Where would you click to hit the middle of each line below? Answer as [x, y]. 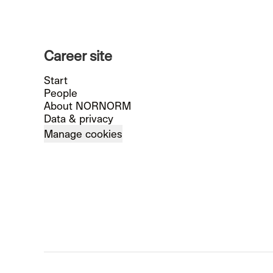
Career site [78, 55]
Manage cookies [83, 133]
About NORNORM [87, 105]
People [61, 93]
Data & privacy [79, 118]
